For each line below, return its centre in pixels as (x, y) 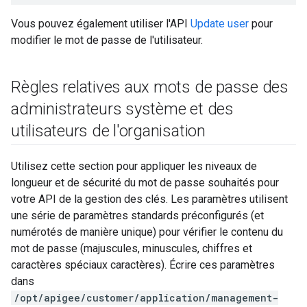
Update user (220, 24)
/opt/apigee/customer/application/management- (146, 298)
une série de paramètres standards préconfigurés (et (137, 216)
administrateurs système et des (122, 109)
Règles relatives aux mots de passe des (150, 87)
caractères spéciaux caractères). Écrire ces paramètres (143, 265)
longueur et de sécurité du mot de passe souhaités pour (145, 183)
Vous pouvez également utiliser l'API (101, 24)
